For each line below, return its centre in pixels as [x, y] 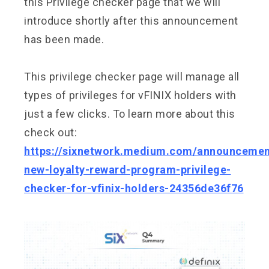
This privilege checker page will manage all [132, 76]
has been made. [64, 39]
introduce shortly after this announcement [131, 20]
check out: [50, 132]
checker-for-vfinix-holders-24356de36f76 [134, 188]
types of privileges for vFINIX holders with [130, 95]
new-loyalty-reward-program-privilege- [128, 169]
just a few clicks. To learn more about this [130, 113]
